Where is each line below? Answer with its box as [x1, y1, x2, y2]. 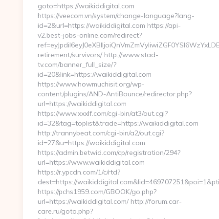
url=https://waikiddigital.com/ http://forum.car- [38, 197, 182, 206]
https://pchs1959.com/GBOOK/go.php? [38, 187, 156, 196]
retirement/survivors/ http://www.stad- [38, 50, 158, 59]
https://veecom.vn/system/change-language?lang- [38, 11, 195, 20]
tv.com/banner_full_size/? [38, 60, 116, 69]
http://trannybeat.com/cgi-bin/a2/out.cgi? [38, 129, 164, 137]
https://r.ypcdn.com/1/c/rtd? [38, 168, 120, 176]
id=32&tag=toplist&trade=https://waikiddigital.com [38, 119, 198, 128]
